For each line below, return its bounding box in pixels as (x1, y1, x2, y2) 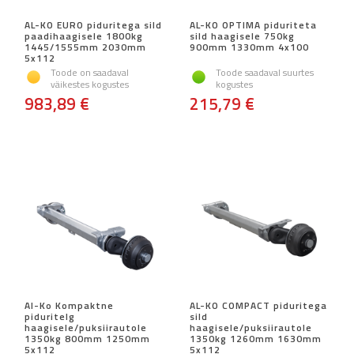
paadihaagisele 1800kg (24, 28, 143, 44)
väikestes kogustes (51, 77, 129, 92)
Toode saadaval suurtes (216, 65, 314, 81)
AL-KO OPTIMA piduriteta (190, 17, 317, 33)
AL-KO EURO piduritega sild (24, 17, 162, 33)
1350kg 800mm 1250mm (24, 331, 150, 347)
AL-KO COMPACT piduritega (190, 298, 327, 314)
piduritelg (24, 309, 75, 325)
